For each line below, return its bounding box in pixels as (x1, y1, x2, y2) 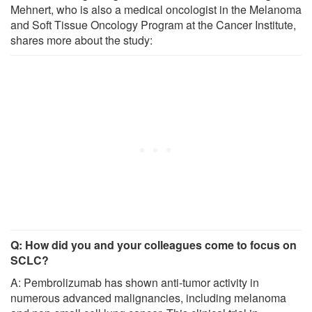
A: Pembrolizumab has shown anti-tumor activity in (10, 274, 259, 290)
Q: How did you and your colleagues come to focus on (10, 236, 297, 253)
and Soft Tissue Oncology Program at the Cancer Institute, (10, 16, 296, 33)
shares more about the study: (10, 31, 153, 48)
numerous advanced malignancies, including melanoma (10, 289, 286, 306)
